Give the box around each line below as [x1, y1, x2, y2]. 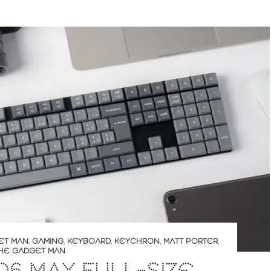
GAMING [32, 237, 64, 247]
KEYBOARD [67, 237, 111, 247]
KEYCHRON [114, 237, 160, 247]
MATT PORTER [163, 237, 218, 247]
